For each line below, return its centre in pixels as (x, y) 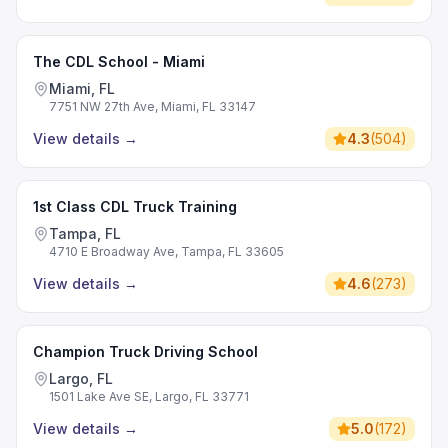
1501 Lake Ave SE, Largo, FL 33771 (149, 396)
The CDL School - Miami (119, 61)
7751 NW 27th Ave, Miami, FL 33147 (152, 106)
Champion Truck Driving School (145, 351)
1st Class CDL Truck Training (135, 206)
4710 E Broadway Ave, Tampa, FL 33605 (166, 251)
